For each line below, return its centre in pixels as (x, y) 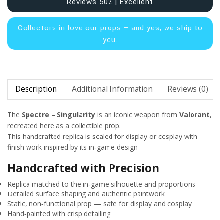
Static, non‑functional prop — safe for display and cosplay (99, 203)
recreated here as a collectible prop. (64, 126)
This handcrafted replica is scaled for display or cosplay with (102, 137)
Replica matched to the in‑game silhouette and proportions (101, 184)
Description (36, 89)
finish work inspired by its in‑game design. (73, 147)
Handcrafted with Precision (83, 168)
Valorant (194, 115)
